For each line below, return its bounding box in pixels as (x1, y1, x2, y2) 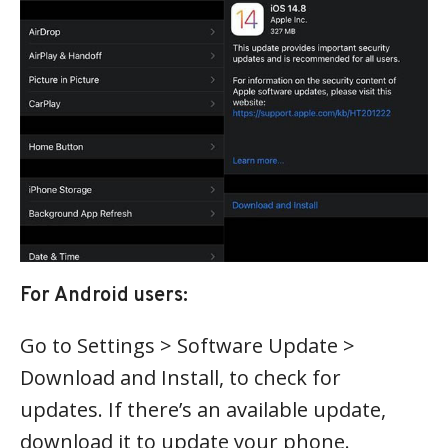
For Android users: (20, 282, 188, 309)
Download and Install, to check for (20, 363, 341, 391)
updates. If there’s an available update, (20, 395, 386, 423)
